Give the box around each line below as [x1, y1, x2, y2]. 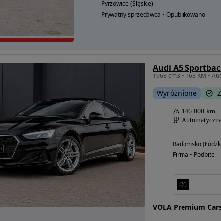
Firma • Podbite [172, 150, 215, 159]
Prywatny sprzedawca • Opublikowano [101, 10, 205, 19]
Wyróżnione [156, 88, 197, 98]
